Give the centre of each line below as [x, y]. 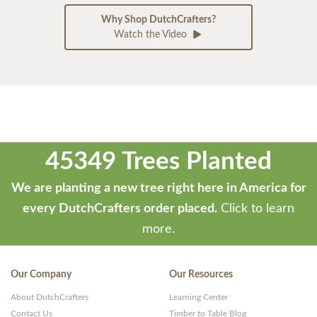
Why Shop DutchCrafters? [158, 20]
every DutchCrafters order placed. [120, 209]
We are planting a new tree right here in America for [158, 189]
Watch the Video [151, 35]
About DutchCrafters [50, 298]
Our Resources [201, 275]
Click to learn [256, 209]
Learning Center [198, 298]
